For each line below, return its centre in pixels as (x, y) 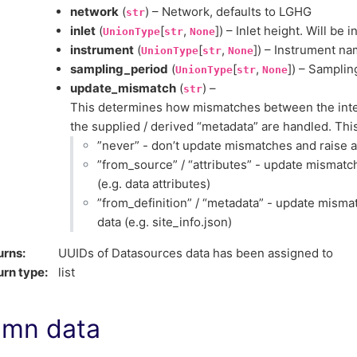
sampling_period (119, 69)
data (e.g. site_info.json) (164, 222)
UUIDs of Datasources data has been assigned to (196, 253)
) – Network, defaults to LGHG (228, 12)
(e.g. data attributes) (153, 184)
